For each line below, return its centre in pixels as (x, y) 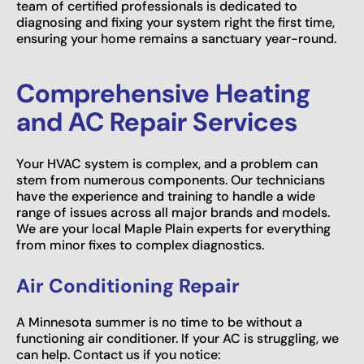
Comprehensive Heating (164, 93)
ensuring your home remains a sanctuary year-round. (176, 38)
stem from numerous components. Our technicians (171, 180)
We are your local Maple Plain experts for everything (173, 228)
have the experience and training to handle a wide (166, 196)
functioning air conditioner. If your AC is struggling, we (178, 338)
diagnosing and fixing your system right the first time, (175, 22)
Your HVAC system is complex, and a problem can (167, 163)
